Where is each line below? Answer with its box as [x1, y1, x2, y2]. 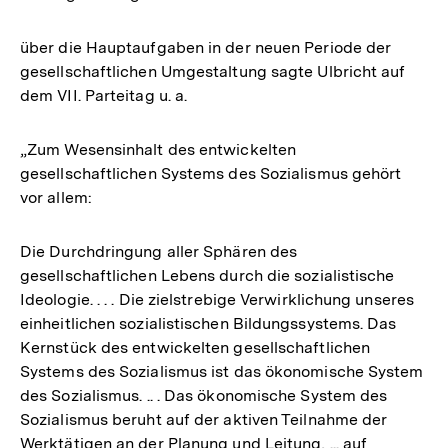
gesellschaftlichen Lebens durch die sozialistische [20, 266, 395, 285]
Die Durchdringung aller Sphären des [20, 242, 298, 261]
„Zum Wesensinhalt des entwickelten [20, 140, 297, 159]
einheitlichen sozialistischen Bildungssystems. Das [20, 314, 397, 333]
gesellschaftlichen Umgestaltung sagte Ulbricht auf [20, 62, 406, 81]
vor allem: [20, 188, 92, 207]
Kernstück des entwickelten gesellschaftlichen [20, 338, 371, 357]
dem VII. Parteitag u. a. [20, 86, 188, 105]
